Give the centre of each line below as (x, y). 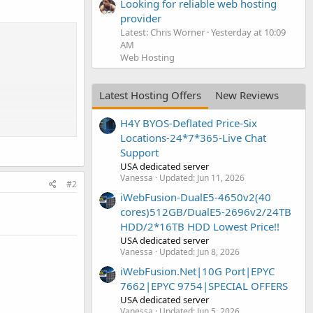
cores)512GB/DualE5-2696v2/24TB (206, 211)
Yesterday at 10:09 (248, 32)
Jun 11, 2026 (221, 177)
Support (139, 152)
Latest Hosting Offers (150, 95)
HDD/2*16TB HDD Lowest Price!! (200, 226)
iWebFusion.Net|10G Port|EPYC (197, 271)
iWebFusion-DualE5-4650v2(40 (196, 197)
